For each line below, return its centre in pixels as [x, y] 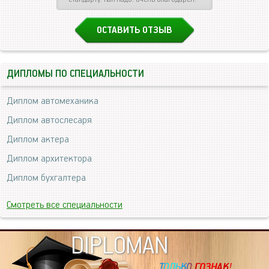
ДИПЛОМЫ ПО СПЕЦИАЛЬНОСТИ [75, 74]
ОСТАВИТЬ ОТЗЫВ [134, 30]
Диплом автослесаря [49, 120]
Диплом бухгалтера [46, 178]
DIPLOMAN [119, 246]
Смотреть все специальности [65, 205]
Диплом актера [38, 140]
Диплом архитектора [49, 159]
